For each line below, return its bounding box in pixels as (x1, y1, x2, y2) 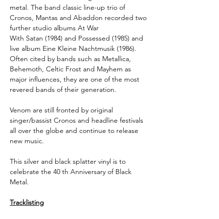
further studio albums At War (10, 23, 99, 32)
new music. (10, 136, 44, 145)
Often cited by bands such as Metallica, (10, 54, 131, 63)
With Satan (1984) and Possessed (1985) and (10, 33, 143, 43)
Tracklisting (10, 197, 44, 207)
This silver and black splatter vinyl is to (10, 156, 126, 166)
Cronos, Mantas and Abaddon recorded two (10, 13, 147, 22)
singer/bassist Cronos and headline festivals (10, 115, 143, 125)
